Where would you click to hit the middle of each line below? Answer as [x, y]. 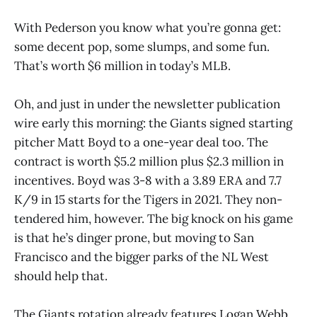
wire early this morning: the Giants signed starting [153, 123]
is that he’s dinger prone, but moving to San [134, 237]
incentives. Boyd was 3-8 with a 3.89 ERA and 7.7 [148, 180]
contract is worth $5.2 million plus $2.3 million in [149, 161]
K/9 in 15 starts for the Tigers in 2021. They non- [148, 199]
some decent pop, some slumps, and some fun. [142, 46]
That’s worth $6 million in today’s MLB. [122, 65]
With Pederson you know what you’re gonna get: [148, 27]
